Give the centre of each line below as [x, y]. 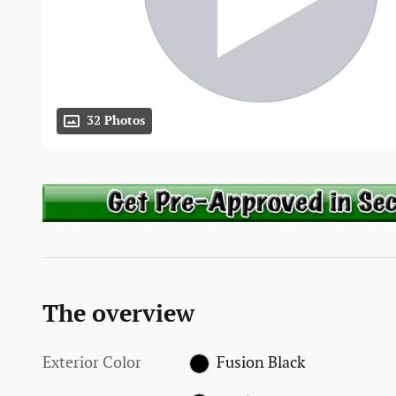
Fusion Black [260, 362]
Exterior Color [92, 362]
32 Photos [116, 122]
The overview [118, 314]
